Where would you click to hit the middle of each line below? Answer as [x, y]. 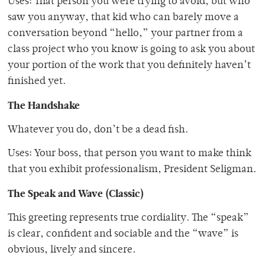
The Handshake [44, 106]
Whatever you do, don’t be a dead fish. [98, 130]
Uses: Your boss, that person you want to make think [130, 154]
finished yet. [37, 82]
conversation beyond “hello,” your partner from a [125, 34]
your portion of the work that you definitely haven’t [129, 66]
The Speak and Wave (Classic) [76, 194]
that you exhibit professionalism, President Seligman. [132, 170]
